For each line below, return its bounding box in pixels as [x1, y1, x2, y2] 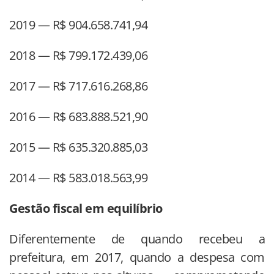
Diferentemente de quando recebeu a [9, 230, 265, 247]
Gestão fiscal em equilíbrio [9, 199, 163, 217]
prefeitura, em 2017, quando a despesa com [9, 248, 265, 265]
